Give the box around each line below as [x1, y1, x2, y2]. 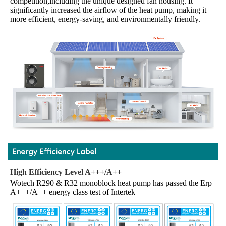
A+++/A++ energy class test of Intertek [10, 188, 137, 197]
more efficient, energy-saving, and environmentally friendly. [10, 14, 200, 23]
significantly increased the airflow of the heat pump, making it [10, 5, 206, 14]
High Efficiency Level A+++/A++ [10, 167, 122, 177]
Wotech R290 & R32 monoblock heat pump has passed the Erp [10, 179, 212, 188]
